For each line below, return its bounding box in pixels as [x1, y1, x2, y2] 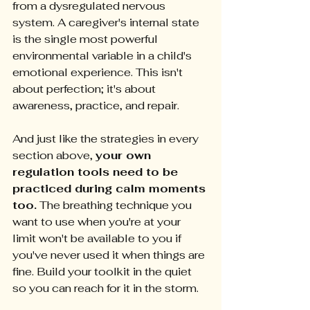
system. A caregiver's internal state [12, 15, 202, 30]
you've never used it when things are [12, 248, 208, 263]
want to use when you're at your [12, 215, 183, 230]
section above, [12, 148, 95, 163]
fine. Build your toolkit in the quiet [12, 264, 194, 280]
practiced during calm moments [12, 181, 209, 197]
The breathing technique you [37, 198, 194, 213]
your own [95, 148, 154, 163]
